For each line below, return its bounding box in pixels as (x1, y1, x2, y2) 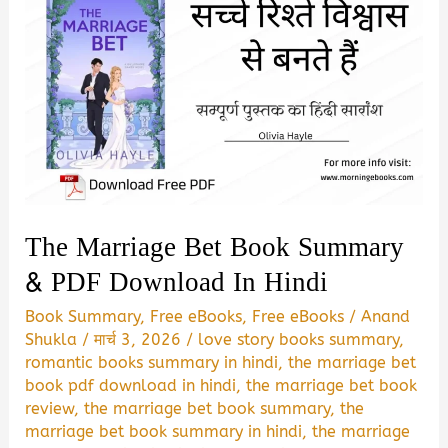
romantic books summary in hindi (25, 353, 279, 373)
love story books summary (198, 330, 400, 350)
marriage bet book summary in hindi (25, 422, 303, 442)
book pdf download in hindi (25, 376, 237, 396)
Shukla (25, 330, 83, 350)
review (25, 399, 75, 419)
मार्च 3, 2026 (94, 330, 187, 350)
